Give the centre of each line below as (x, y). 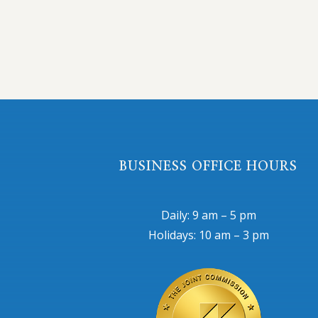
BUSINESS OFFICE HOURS (209, 167)
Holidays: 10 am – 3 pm (208, 235)
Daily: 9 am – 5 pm (208, 215)
